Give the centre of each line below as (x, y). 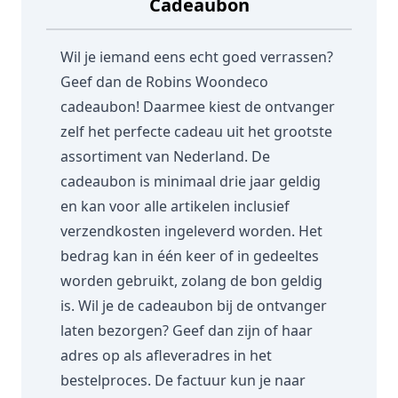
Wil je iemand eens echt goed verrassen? (197, 56)
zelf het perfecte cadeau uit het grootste (196, 131)
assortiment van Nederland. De (165, 156)
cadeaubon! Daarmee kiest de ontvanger (198, 106)
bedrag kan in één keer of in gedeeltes (190, 255)
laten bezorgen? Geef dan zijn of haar (187, 330)
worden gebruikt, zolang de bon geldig (191, 280)
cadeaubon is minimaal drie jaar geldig (191, 181)
